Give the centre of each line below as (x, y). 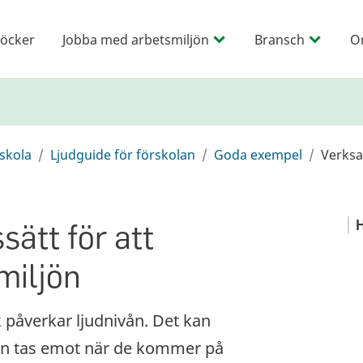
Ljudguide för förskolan (123, 154)
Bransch (279, 39)
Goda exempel (258, 154)
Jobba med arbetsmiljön (135, 39)
